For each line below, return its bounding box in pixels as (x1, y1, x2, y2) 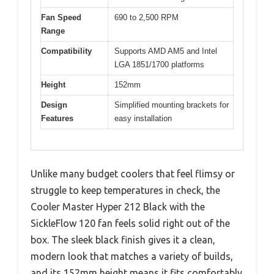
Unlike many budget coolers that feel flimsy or (31, 168, 235, 180)
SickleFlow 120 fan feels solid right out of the (31, 218, 230, 229)
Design (41, 100, 67, 109)
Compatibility (41, 46, 92, 56)
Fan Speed (41, 12, 81, 22)
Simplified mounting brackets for (114, 100, 229, 109)
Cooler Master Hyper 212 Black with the (31, 201, 205, 213)
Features (41, 113, 73, 123)
